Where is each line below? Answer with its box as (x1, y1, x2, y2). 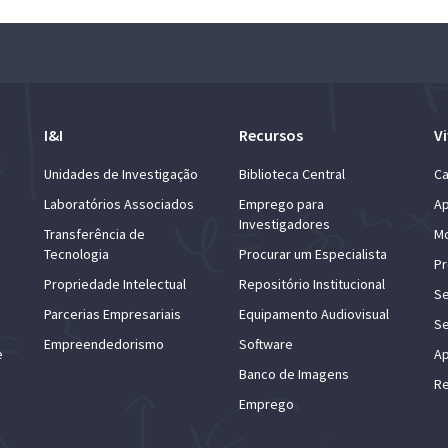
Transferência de (44, 225, 145, 243)
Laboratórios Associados (44, 195, 194, 213)
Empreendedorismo (44, 335, 164, 353)
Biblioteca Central (239, 165, 345, 183)
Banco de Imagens (239, 365, 349, 383)
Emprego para (239, 195, 324, 213)
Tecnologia (44, 245, 109, 263)
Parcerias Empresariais (44, 305, 181, 323)
